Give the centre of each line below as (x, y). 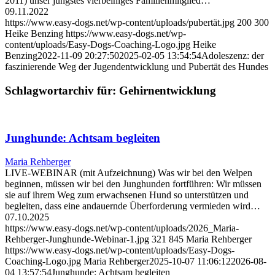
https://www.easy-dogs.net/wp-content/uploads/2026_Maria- (122, 228)
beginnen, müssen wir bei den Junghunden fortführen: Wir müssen (133, 184)
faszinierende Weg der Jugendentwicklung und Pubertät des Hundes (137, 67)
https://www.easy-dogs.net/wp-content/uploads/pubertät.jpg (120, 23)
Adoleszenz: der (233, 56)
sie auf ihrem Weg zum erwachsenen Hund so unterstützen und (127, 195)
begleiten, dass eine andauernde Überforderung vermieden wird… (133, 206)
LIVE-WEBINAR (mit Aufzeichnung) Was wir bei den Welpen (129, 173)
